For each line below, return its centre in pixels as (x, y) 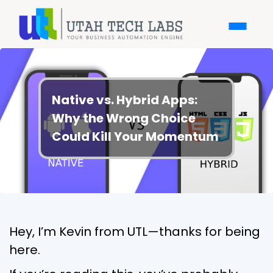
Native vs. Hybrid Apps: (125, 100)
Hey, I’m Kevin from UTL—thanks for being (135, 231)
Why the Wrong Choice (124, 118)
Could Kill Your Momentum (135, 136)
